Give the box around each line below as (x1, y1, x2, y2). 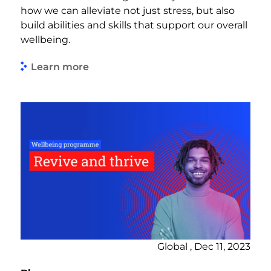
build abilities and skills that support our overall (21, 19, 247, 31)
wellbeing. (21, 34, 70, 46)
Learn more (31, 60, 89, 73)
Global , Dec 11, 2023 (157, 241, 250, 253)
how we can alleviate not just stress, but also (21, 5, 235, 17)
